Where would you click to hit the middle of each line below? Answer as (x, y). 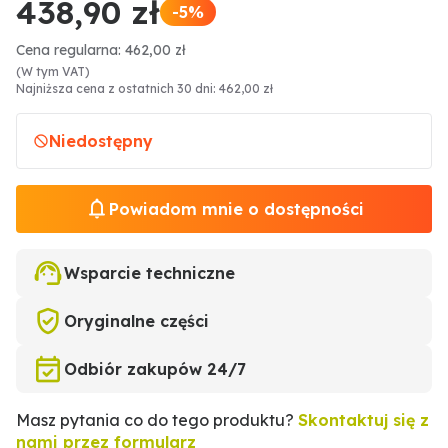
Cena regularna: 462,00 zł (101, 50)
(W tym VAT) (53, 72)
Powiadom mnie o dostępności (236, 209)
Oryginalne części (136, 321)
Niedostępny (101, 141)
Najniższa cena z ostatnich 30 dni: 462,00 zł (144, 89)
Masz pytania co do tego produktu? (157, 420)
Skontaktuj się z (363, 420)
